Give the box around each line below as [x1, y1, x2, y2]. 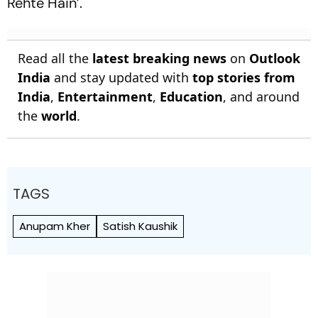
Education [160, 87, 223, 105]
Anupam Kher [19, 218, 90, 234]
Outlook [249, 49, 300, 67]
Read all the [18, 49, 92, 67]
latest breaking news [92, 49, 226, 67]
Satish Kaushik [103, 218, 177, 234]
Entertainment [57, 87, 153, 105]
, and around [223, 87, 300, 105]
